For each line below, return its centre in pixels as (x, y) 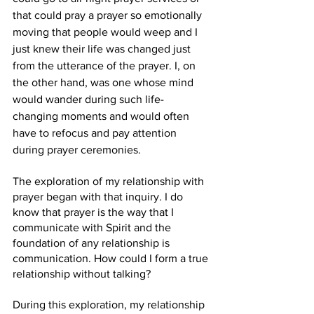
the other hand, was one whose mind (104, 82)
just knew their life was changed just (103, 49)
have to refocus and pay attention (96, 133)
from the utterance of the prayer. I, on (105, 66)
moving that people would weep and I (107, 32)
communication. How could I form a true (112, 258)
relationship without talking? (83, 274)
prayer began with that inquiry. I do (99, 197)
